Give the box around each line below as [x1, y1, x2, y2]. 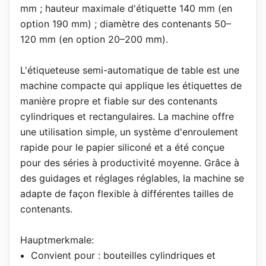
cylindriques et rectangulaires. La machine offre [20, 110, 234, 122]
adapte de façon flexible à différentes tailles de [20, 187, 233, 199]
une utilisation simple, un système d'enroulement [20, 125, 238, 138]
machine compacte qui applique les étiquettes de [20, 79, 242, 91]
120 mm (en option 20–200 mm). [20, 33, 168, 45]
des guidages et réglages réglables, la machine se [20, 172, 244, 184]
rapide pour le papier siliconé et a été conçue [20, 141, 224, 153]
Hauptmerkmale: [20, 233, 94, 246]
